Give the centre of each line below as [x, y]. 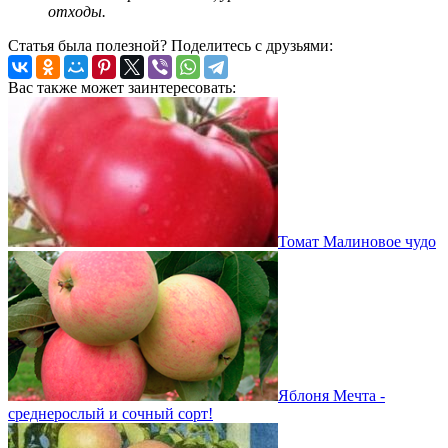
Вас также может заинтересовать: [122, 87]
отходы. [77, 11]
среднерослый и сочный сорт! [110, 413]
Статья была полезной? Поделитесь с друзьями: [170, 45]
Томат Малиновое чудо [357, 241]
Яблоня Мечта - [331, 395]
